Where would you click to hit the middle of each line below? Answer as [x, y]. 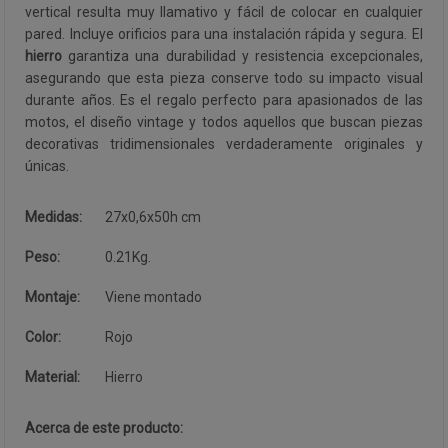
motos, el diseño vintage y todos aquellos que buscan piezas [224, 122]
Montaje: [53, 297]
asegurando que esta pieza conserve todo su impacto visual [224, 78]
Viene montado [154, 297]
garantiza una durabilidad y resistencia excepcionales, [242, 56]
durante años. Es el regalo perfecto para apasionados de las [224, 100]
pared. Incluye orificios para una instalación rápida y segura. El [224, 34]
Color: [43, 337]
